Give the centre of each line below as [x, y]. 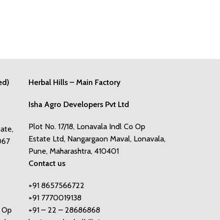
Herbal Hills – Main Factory [74, 82]
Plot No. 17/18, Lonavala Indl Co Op [87, 126]
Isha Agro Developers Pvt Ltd [79, 104]
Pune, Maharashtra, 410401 [74, 151]
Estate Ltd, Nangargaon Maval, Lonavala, [97, 138]
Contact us [47, 163]
